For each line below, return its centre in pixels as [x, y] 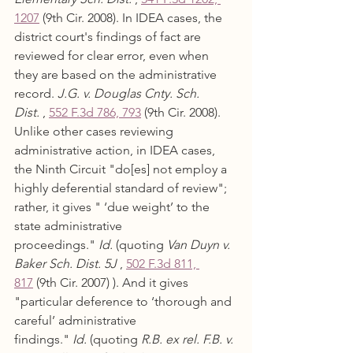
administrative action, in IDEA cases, [116, 150]
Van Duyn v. [200, 245]
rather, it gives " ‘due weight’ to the [113, 207]
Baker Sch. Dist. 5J [65, 264]
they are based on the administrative [117, 74]
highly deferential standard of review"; [122, 188]
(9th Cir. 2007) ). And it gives [112, 282]
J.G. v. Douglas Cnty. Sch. [130, 93]
